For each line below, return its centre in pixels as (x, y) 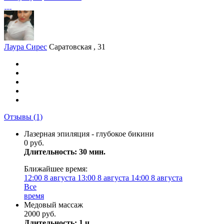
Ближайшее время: (56, 169)
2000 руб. (40, 214)
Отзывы (19, 117)
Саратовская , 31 (77, 47)
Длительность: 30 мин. (65, 152)
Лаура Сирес (25, 47)
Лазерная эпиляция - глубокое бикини (89, 134)
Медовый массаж (53, 205)
